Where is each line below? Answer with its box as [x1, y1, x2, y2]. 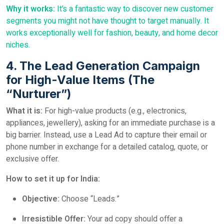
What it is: [6, 105, 42, 117]
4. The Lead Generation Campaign [6, 58, 200, 73]
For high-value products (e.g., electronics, [42, 105, 186, 117]
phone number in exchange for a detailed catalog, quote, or [6, 141, 208, 153]
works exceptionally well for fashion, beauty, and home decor [6, 27, 218, 39]
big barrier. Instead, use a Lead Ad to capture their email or [6, 129, 207, 141]
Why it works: [6, 3, 55, 15]
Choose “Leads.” [59, 193, 119, 205]
